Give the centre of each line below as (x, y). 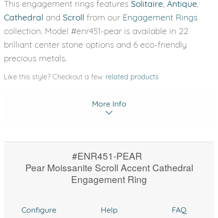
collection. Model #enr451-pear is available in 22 (96, 31)
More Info (109, 104)
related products (132, 77)
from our (103, 17)
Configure (39, 209)
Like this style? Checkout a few (54, 77)
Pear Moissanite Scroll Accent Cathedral (109, 167)
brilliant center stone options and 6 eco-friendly (95, 44)
